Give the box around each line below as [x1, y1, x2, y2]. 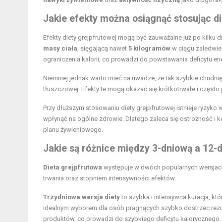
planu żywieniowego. [43, 126, 103, 134]
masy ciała [43, 45, 77, 53]
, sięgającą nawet [77, 45, 128, 53]
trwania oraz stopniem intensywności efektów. [43, 174, 176, 182]
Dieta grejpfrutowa [43, 164, 102, 171]
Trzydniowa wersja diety [43, 193, 120, 201]
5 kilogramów [128, 45, 170, 53]
